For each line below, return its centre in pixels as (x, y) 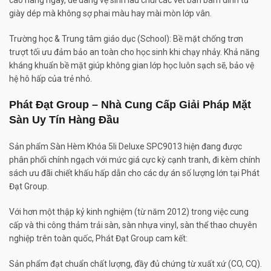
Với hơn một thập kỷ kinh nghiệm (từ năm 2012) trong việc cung (129, 211)
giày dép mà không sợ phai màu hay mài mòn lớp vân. (110, 13)
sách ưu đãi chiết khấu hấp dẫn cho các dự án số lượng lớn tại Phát (134, 173)
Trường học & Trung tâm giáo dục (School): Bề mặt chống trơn (126, 38)
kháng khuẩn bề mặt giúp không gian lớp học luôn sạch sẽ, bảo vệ (132, 65)
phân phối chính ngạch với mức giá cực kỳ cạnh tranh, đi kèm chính (135, 159)
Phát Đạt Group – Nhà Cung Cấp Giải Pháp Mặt (130, 104)
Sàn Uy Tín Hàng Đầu (64, 119)
